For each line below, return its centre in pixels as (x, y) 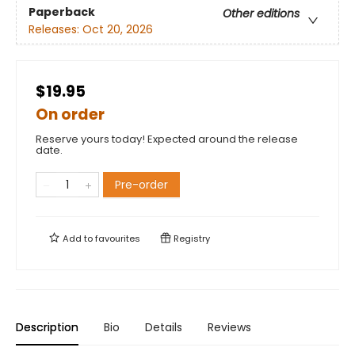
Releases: (55, 29)
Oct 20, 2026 (118, 29)
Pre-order (141, 185)
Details (164, 328)
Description (47, 328)
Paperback (62, 11)
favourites (118, 239)
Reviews (229, 328)
